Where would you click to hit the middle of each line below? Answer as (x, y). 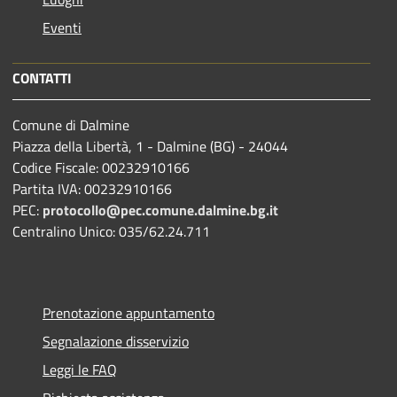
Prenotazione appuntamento (128, 312)
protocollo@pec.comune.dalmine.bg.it (160, 210)
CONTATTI (42, 78)
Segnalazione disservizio (116, 341)
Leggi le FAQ (80, 369)
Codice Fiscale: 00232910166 (101, 167)
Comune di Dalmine (71, 125)
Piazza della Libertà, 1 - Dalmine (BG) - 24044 (152, 146)
